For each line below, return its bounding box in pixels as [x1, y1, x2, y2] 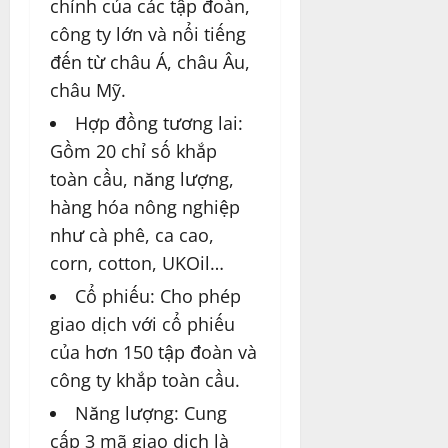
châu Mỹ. [50, 78, 126, 103]
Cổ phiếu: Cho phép [75, 284, 241, 309]
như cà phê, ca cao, [50, 223, 214, 248]
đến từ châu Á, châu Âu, [50, 50, 250, 75]
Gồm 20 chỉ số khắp [50, 139, 217, 164]
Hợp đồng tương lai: [75, 111, 243, 136]
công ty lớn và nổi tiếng [50, 22, 246, 47]
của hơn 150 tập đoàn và [50, 340, 257, 365]
